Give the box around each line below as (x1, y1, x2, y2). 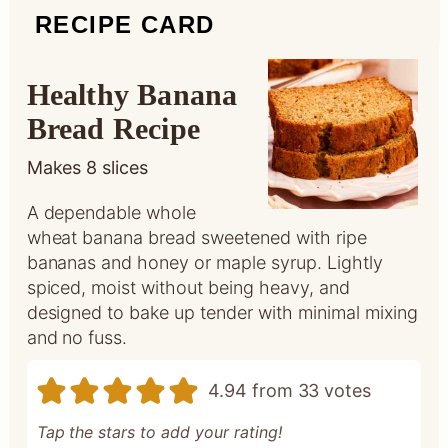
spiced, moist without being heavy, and (26, 276, 350, 298)
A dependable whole (26, 201, 197, 223)
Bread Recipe (26, 111, 200, 145)
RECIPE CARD (34, 10, 215, 38)
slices (102, 156, 149, 178)
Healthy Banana (26, 77, 238, 111)
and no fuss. (26, 326, 128, 348)
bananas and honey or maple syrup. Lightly (26, 251, 383, 273)
